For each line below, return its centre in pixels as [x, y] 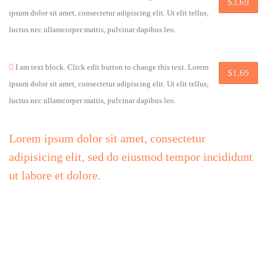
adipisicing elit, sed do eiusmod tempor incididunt [131, 156]
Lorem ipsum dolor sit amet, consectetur [107, 138]
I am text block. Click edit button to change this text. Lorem [111, 67]
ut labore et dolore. [55, 175]
